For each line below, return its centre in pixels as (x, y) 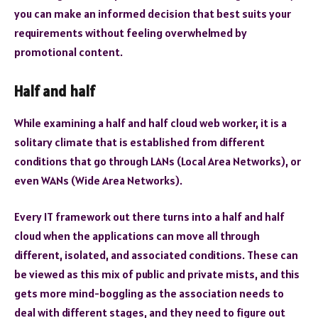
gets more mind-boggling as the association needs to (149, 294)
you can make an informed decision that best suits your (153, 13)
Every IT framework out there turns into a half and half (149, 217)
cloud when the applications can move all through (137, 236)
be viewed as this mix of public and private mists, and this (157, 274)
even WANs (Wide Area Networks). (98, 180)
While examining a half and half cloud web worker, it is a (150, 122)
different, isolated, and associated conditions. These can (156, 255)
